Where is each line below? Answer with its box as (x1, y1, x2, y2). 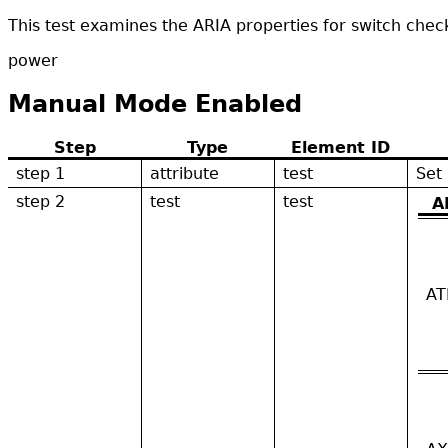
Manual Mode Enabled (8, 89, 302, 118)
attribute (150, 163, 219, 183)
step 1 (16, 163, 65, 183)
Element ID (291, 137, 390, 157)
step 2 (16, 191, 65, 211)
